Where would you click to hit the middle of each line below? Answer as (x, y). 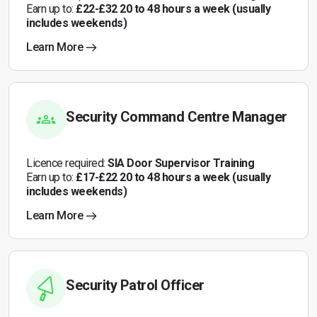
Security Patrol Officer (135, 285)
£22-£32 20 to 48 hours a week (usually (173, 9)
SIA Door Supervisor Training (181, 163)
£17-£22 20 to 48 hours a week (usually (173, 177)
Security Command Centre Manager (177, 117)
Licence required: (67, 163)
